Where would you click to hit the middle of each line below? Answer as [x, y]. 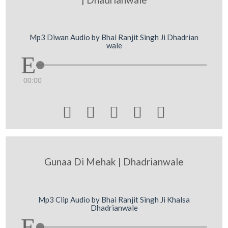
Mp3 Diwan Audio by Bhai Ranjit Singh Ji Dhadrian [114, 37]
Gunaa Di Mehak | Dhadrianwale [114, 162]
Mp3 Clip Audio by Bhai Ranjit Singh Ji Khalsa [114, 199]
